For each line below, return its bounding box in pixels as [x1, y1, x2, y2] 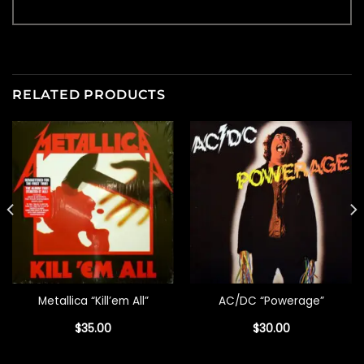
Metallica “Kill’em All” [37, 292, 149, 309]
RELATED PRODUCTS [12, 87, 166, 103]
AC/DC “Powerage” [218, 292, 324, 309]
